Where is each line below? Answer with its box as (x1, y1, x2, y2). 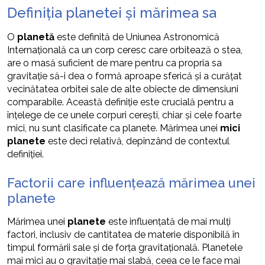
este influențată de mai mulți (106, 215, 231, 227)
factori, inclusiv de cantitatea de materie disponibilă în (7, 228, 240, 240)
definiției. (7, 148, 44, 160)
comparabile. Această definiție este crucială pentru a (7, 96, 234, 108)
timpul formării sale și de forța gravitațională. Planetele (7, 241, 243, 253)
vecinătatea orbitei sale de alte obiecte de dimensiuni (7, 83, 238, 95)
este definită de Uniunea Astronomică (54, 31, 219, 43)
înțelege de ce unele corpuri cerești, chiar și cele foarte (7, 109, 241, 121)
